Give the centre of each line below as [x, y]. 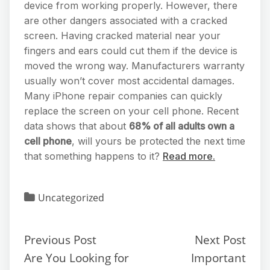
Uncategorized [71, 198]
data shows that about [77, 126]
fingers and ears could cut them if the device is [131, 51]
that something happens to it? [93, 156]
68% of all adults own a [182, 126]
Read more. [189, 156]
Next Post [220, 240]
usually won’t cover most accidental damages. [129, 81]
